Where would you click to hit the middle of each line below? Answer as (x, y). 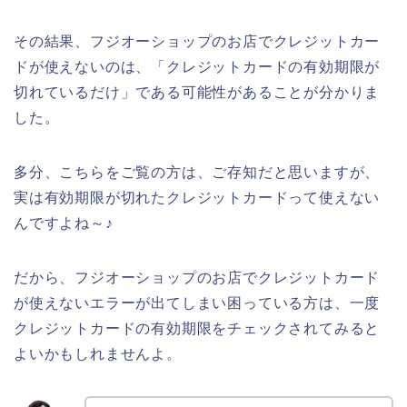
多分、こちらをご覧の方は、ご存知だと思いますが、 (197, 173)
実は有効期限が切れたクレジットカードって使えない (197, 198)
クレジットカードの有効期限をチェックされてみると (197, 329)
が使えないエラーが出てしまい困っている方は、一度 (197, 303)
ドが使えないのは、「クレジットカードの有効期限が (197, 67)
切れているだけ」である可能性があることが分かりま (197, 93)
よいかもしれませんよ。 (98, 354)
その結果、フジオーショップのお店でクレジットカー (197, 42)
